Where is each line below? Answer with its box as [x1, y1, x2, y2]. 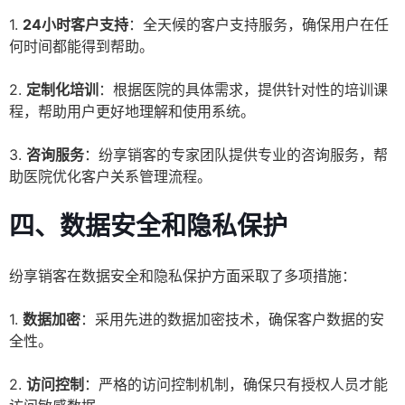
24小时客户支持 [23, 15, 128, 34]
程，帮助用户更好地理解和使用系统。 [9, 102, 255, 121]
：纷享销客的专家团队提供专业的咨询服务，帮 [84, 146, 388, 165]
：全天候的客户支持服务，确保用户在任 [128, 15, 389, 34]
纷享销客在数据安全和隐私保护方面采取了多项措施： [9, 267, 356, 286]
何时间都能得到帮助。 [9, 37, 154, 56]
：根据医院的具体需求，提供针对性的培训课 [99, 80, 388, 99]
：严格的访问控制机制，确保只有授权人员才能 [84, 375, 388, 394]
